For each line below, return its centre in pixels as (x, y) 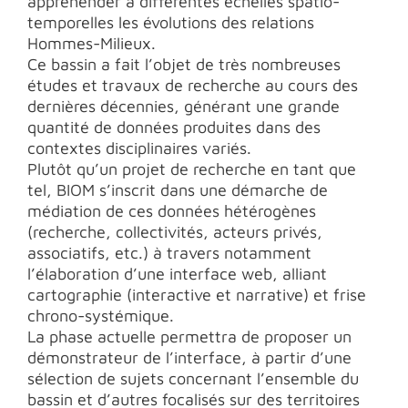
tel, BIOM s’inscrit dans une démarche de (178, 190)
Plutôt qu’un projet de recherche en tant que (192, 169)
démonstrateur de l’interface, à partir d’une (189, 357)
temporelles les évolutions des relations (171, 22)
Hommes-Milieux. (92, 43)
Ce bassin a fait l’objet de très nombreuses (184, 64)
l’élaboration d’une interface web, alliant (177, 274)
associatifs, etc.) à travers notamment (169, 253)
